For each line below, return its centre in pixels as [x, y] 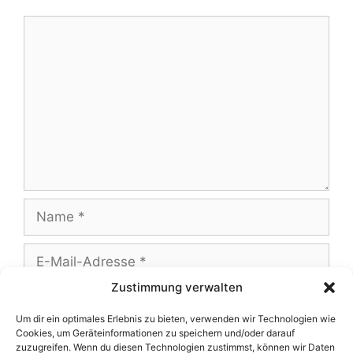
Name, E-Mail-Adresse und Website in [162, 342]
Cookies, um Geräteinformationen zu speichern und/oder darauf [155, 333]
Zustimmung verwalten [176, 287]
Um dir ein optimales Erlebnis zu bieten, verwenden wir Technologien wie [176, 319]
